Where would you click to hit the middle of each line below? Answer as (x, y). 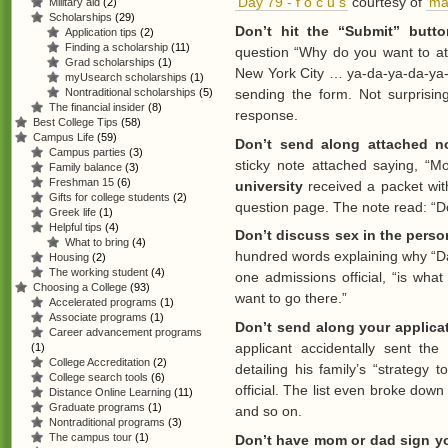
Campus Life (63, 137)
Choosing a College (80, 287)
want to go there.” (291, 298)
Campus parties (87, 152)
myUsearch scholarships (126, 77)
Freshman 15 (81, 182)
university (269, 185)
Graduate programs (97, 407)
